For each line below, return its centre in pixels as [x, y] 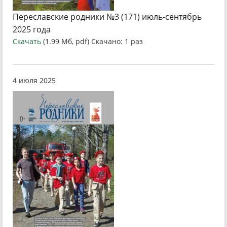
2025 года [32, 29]
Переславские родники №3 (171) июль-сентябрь [107, 17]
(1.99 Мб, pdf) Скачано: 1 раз [93, 41]
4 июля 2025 [34, 80]
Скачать [27, 41]
